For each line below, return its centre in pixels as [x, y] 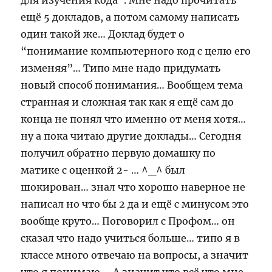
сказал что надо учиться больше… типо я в [131, 238]
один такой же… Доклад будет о [103, 34]
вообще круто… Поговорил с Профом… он [128, 221]
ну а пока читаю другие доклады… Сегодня [131, 136]
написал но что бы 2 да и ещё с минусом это [135, 204]
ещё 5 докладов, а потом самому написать [130, 17]
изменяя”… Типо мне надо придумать [121, 68]
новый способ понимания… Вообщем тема [132, 85]
